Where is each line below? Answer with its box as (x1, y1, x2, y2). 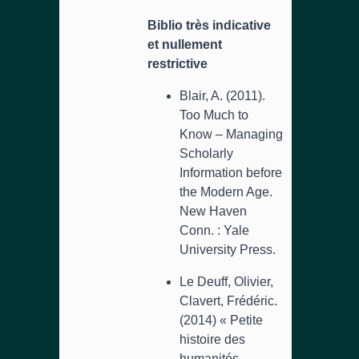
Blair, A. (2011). (179, 89, 265, 103)
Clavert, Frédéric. (179, 294, 277, 308)
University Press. (179, 243, 276, 256)
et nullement (147, 38, 222, 51)
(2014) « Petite (179, 313, 263, 327)
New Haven (179, 204, 247, 218)
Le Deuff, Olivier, (179, 275, 273, 288)
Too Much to (179, 108, 248, 122)
